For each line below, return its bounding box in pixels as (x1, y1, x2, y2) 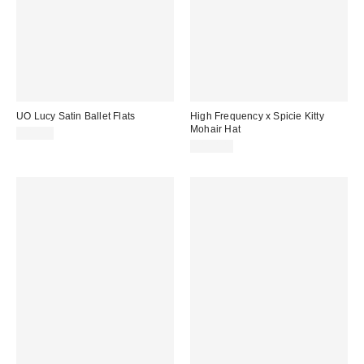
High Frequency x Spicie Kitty (190, 110, 324, 122)
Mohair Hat (190, 123, 241, 135)
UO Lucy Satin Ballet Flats (16, 110, 136, 122)
